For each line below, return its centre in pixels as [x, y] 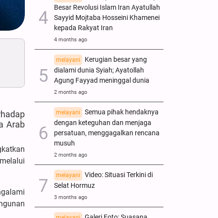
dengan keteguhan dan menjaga [103, 123]
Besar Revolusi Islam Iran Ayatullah [107, 7]
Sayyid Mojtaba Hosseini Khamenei [107, 18]
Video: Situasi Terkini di [119, 175]
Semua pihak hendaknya [122, 112]
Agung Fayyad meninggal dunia [102, 80]
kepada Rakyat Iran [83, 28]
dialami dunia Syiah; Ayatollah [99, 70]
